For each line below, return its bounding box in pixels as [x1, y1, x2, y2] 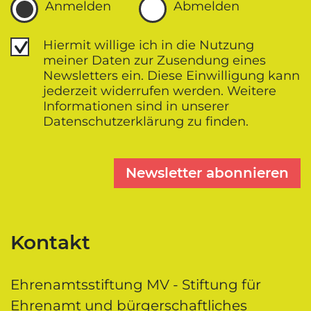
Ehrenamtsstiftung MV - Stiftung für [10, 276, 261, 293]
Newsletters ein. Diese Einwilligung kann [43, 67, 300, 83]
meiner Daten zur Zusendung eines [43, 52, 266, 68]
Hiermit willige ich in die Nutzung [43, 37, 254, 53]
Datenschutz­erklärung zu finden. [43, 113, 249, 129]
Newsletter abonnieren [126, 164, 289, 181]
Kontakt [10, 230, 90, 254]
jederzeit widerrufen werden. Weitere [43, 83, 276, 99]
